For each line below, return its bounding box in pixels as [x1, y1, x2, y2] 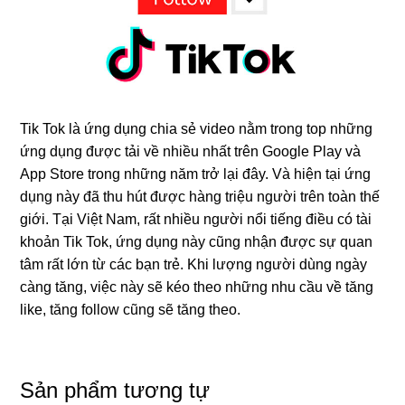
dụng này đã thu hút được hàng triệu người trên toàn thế [20, 189, 381, 205]
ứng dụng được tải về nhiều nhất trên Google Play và [20, 144, 362, 160]
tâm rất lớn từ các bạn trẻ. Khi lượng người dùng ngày [20, 257, 368, 273]
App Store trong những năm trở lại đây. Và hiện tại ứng [20, 166, 372, 183]
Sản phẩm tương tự [20, 378, 211, 403]
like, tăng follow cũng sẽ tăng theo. [20, 302, 241, 318]
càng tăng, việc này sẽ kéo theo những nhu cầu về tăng [20, 279, 374, 296]
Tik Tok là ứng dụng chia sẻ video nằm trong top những [20, 121, 373, 137]
